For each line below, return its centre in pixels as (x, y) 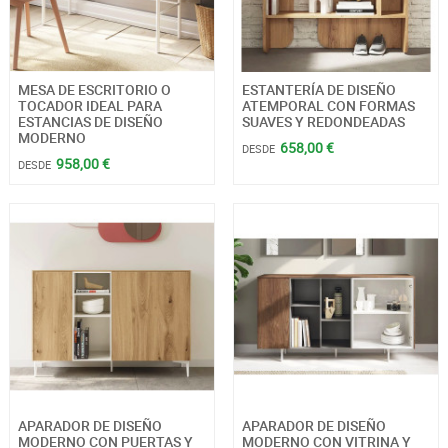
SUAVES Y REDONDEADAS (323, 122)
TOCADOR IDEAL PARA (89, 106)
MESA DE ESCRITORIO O (94, 90)
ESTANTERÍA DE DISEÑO (318, 90)
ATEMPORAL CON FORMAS (328, 106)
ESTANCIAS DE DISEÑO (90, 122)
